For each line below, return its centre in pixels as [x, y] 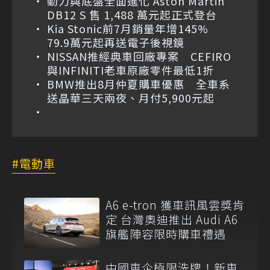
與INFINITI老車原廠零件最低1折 [130, 70]
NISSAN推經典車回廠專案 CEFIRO [139, 56]
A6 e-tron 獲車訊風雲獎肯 [175, 205]
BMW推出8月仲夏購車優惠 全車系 [139, 84]
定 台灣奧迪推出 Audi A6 [172, 219]
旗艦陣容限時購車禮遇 [166, 234]
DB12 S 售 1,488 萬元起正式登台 [132, 15]
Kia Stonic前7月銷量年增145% [133, 29]
